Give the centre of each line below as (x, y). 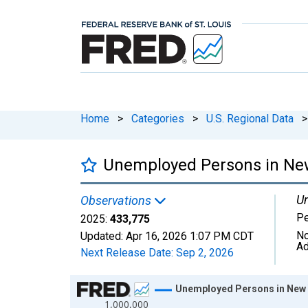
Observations (117, 200)
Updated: (103, 236)
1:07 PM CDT (222, 236)
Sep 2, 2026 (205, 252)
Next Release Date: (128, 252)
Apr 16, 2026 (156, 236)
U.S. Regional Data (250, 118)
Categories (158, 118)
